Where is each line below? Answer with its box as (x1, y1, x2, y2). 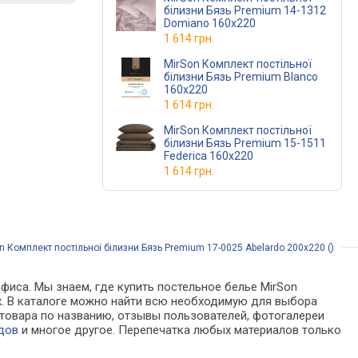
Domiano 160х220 (164, 17, 256, 30)
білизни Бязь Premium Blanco (164, 70, 206, 83)
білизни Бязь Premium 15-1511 (164, 137, 206, 149)
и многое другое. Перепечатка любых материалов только (18, 323, 342, 337)
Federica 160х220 (164, 149, 253, 162)
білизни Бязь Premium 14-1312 (164, 4, 206, 17)
